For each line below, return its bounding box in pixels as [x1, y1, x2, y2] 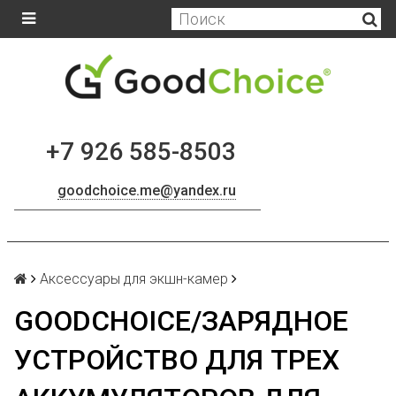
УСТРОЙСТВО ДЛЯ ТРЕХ [14, 343, 339, 377]
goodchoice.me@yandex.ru [57, 182, 236, 199]
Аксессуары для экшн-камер [40, 270, 228, 287]
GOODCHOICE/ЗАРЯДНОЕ [14, 304, 348, 338]
